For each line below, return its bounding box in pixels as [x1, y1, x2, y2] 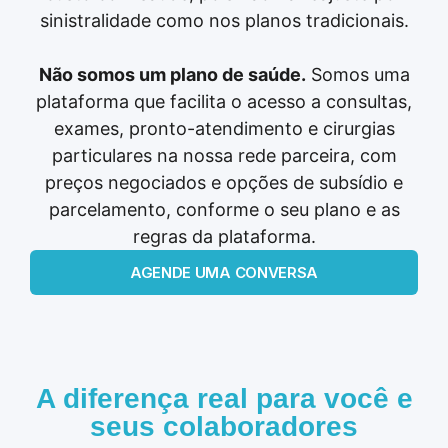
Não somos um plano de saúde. [38, 64, 306, 86]
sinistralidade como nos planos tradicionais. [39, 10, 409, 32]
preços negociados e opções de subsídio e [45, 172, 403, 194]
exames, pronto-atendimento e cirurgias [53, 118, 395, 140]
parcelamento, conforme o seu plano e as [48, 199, 400, 221]
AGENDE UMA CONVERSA [129, 263, 319, 283]
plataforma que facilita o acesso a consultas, [36, 91, 412, 113]
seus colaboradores [90, 411, 358, 443]
